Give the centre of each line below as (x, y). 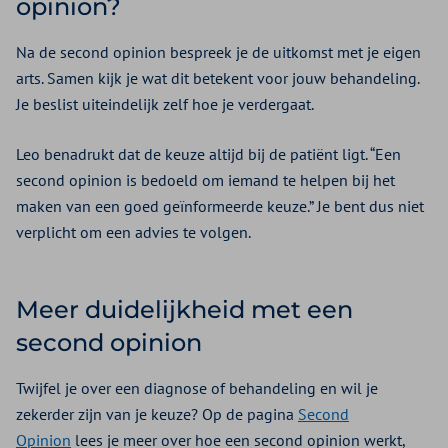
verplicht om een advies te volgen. (133, 232)
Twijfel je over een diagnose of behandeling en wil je (197, 388)
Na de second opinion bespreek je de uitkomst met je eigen (218, 52)
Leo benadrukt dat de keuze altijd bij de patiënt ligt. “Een (208, 154)
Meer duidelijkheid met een (184, 310)
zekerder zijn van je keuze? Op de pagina (157, 414)
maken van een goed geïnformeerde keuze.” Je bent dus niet (220, 206)
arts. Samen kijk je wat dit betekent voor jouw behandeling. (217, 78)
